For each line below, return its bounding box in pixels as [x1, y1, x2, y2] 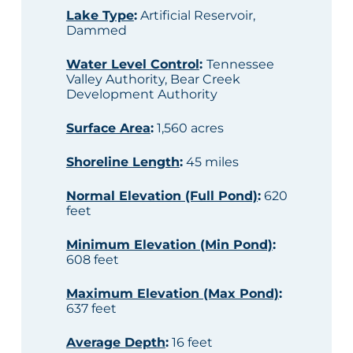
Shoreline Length [65, 154, 180, 170]
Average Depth [65, 335, 165, 351]
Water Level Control [65, 57, 199, 72]
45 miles [182, 154, 239, 170]
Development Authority [65, 87, 217, 102]
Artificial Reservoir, [136, 8, 255, 24]
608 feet [65, 252, 119, 268]
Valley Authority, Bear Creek [65, 72, 240, 87]
